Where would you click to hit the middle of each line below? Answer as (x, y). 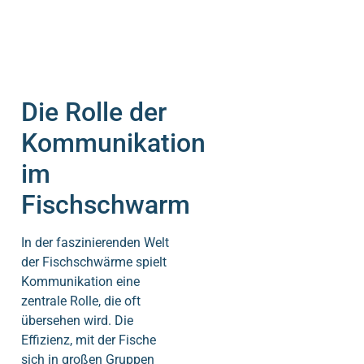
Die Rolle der (94, 113)
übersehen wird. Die (77, 321)
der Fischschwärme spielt (94, 262)
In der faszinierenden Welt (95, 243)
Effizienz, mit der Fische (89, 340)
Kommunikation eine (80, 282)
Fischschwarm (106, 205)
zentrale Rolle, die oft (81, 301)
